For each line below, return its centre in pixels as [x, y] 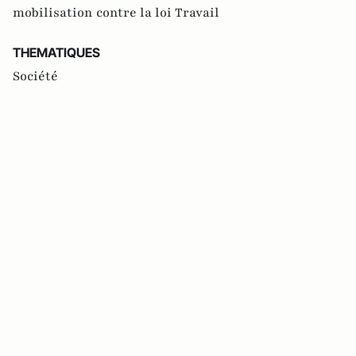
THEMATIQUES [56, 53]
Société [35, 77]
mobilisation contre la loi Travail [116, 13]
